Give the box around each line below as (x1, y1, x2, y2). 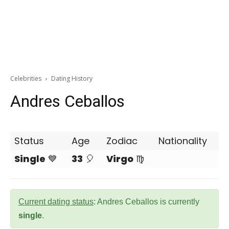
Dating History (51, 74, 93, 83)
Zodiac (106, 134, 138, 147)
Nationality (158, 134, 207, 147)
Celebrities (10, 74, 41, 83)
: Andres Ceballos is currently (94, 197, 199, 206)
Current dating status (18, 197, 94, 206)
